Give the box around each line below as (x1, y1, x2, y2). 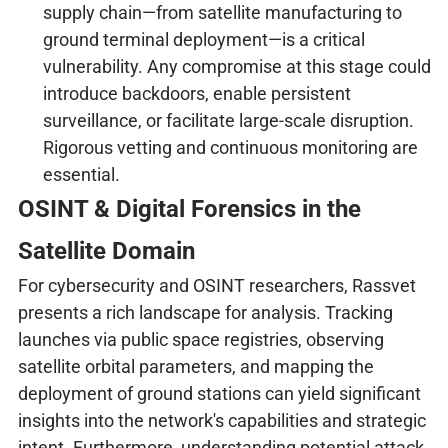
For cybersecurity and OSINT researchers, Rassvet (17, 275, 416, 297)
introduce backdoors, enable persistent (42, 83, 351, 105)
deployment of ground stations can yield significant (17, 383, 421, 405)
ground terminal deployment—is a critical (42, 29, 365, 51)
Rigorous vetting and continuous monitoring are (42, 137, 418, 159)
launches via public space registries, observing (17, 329, 384, 351)
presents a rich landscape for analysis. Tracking (17, 302, 393, 324)
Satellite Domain (17, 237, 195, 266)
